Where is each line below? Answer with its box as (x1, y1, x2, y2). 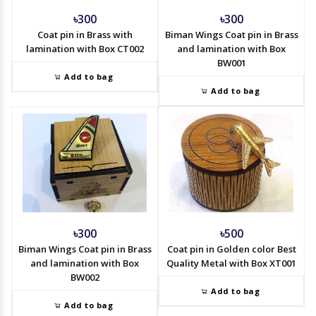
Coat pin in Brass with (37, 28, 133, 41)
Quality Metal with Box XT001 (166, 257, 296, 270)
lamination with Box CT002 (25, 42, 144, 55)
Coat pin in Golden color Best (166, 243, 296, 256)
